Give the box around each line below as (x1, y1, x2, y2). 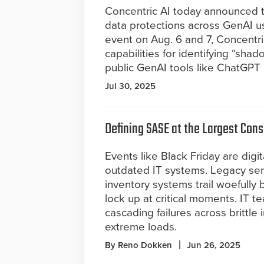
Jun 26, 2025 (187, 240, 240, 250)
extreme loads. (105, 220, 177, 233)
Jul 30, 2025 (105, 81, 156, 91)
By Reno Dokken (105, 240, 172, 250)
